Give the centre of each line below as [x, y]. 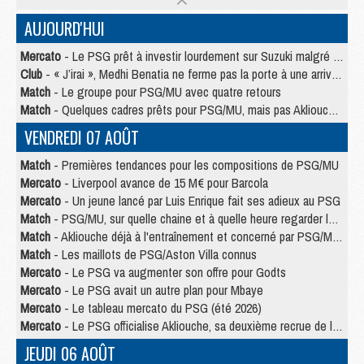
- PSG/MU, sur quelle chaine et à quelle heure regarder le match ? [189, 219]
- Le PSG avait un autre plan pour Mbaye [162, 290]
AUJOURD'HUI [65, 29]
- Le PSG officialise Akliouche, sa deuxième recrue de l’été [197, 326]
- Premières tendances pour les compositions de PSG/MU [195, 165]
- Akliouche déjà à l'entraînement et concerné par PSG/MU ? [191, 237]
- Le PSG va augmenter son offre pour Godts [173, 273]
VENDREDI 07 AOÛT [82, 138]
